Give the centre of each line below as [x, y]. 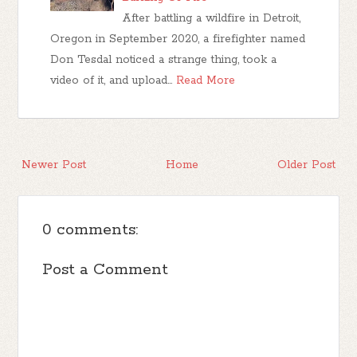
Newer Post [54, 165]
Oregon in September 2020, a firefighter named [178, 39]
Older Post [306, 165]
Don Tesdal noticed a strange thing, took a [164, 60]
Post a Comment [106, 270]
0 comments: [90, 230]
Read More [206, 81]
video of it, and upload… [112, 81]
